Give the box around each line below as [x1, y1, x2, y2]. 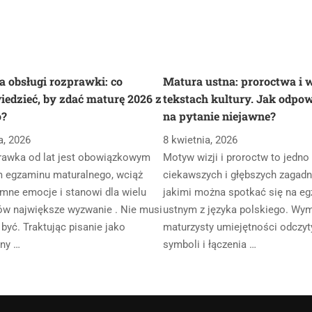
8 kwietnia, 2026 [162, 134, 237, 146]
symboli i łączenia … [162, 238, 256, 251]
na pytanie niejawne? [162, 109, 276, 123]
